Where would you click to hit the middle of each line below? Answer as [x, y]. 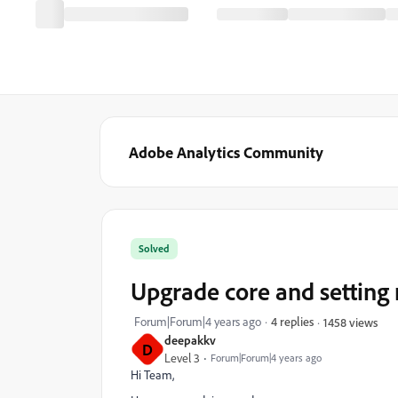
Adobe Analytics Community [226, 152]
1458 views [350, 322]
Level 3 [182, 358]
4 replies [292, 321]
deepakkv [190, 340]
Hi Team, [152, 375]
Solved [154, 248]
